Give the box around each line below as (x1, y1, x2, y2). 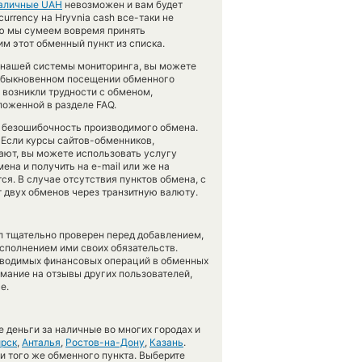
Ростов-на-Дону (65, 336, 145, 348)
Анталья (22, 336, 61, 348)
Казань (149, 336, 183, 348)
